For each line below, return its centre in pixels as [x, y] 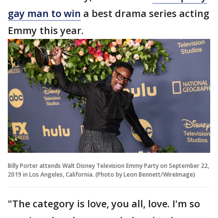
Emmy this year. [47, 30]
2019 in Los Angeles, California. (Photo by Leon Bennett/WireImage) [101, 174]
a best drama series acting [145, 13]
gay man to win [44, 13]
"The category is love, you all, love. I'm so [104, 203]
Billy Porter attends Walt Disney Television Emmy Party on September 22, [109, 165]
